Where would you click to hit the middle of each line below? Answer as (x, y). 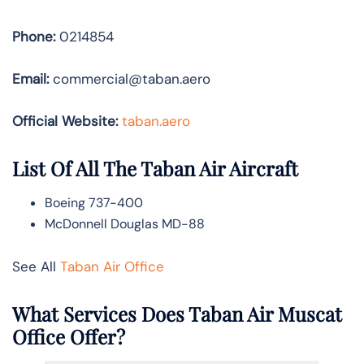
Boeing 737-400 (94, 202)
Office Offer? (69, 336)
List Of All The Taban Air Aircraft (155, 168)
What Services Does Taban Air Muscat (177, 313)
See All (36, 266)
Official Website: (65, 121)
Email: (30, 79)
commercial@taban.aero (130, 79)
